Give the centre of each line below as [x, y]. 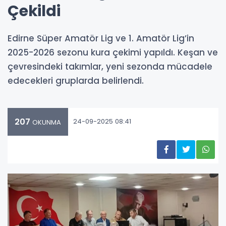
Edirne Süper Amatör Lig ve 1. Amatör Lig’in [101, 38]
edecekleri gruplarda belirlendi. [76, 80]
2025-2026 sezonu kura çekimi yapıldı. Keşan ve [113, 52]
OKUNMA [46, 122]
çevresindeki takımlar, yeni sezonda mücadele [110, 66]
